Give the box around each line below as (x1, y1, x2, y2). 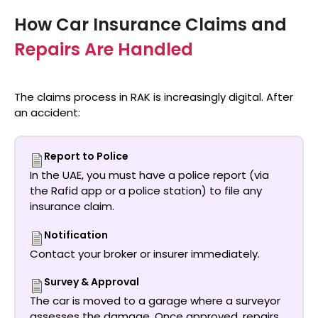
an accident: (14, 104, 80, 120)
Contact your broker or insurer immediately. (30, 246, 260, 261)
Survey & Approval (44, 275, 139, 290)
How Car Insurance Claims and (14, 12, 287, 36)
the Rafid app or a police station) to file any (30, 183, 262, 199)
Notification (44, 227, 108, 242)
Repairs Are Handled (14, 37, 193, 61)
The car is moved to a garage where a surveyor (30, 293, 280, 309)
